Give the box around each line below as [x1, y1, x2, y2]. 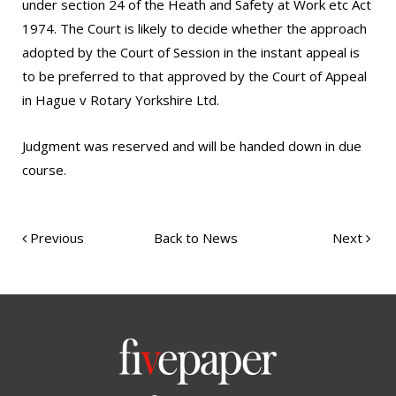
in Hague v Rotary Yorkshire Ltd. [22, 91, 219, 109]
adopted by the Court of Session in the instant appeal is [22, 43, 360, 61]
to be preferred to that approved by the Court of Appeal [22, 67, 367, 85]
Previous [27, 229, 84, 247]
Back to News [154, 229, 239, 247]
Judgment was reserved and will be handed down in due [22, 137, 362, 155]
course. [22, 161, 66, 179]
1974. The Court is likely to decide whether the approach [22, 19, 367, 37]
